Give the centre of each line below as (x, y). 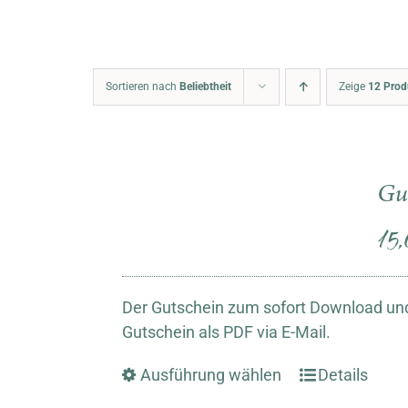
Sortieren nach (143, 86)
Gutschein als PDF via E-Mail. (227, 331)
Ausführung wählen (211, 374)
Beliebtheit (205, 86)
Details (343, 374)
